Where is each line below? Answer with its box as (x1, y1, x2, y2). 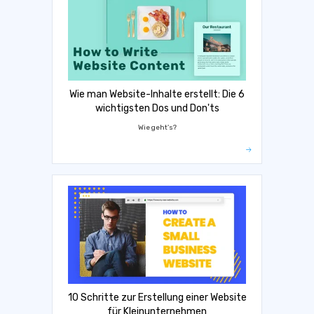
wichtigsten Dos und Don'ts (95, 102, 219, 115)
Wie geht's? (137, 123, 177, 132)
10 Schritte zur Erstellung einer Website (67, 292, 247, 304)
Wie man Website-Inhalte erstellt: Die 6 (69, 88, 245, 101)
